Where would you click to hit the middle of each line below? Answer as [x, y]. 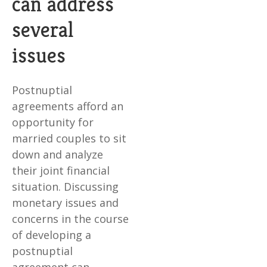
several [43, 30]
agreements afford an [68, 106]
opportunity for [53, 122]
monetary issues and [65, 203]
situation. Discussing [65, 187]
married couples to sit [69, 139]
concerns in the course [70, 219]
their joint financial [61, 171]
